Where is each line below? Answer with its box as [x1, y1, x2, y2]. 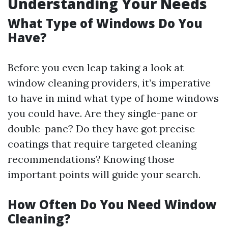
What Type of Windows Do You [8, 15, 203, 32]
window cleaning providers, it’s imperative [8, 76, 211, 89]
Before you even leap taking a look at [8, 61, 184, 74]
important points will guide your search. [8, 168, 201, 181]
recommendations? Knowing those [8, 153, 175, 165]
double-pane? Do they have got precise [8, 122, 195, 135]
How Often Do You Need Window [8, 196, 217, 213]
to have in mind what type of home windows [8, 92, 219, 104]
